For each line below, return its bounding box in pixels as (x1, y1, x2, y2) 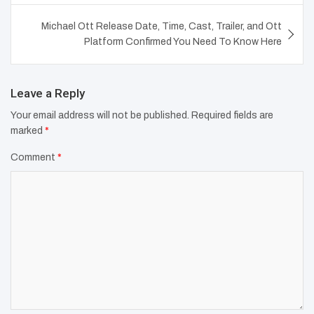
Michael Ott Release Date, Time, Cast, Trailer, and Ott (41, 20, 282, 32)
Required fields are (191, 109, 273, 121)
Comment (11, 151, 57, 163)
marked (11, 125, 45, 136)
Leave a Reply (11, 86, 85, 100)
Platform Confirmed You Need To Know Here (84, 36, 282, 47)
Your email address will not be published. (11, 109, 189, 121)
